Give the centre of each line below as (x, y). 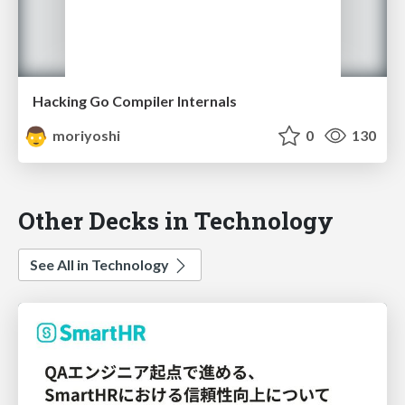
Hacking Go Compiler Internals (135, 101)
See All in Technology (101, 265)
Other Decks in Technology (176, 221)
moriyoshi (85, 136)
